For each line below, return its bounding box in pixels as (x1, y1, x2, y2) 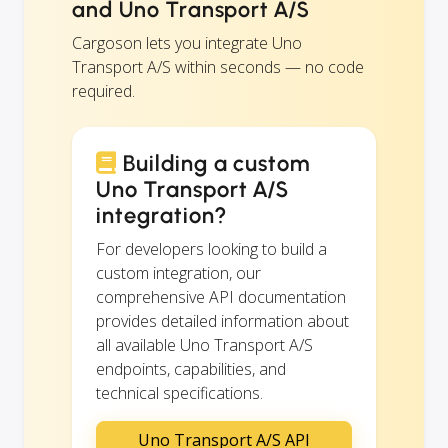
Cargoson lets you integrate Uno (72, 31, 302, 54)
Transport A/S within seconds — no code (72, 55, 364, 78)
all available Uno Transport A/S (96, 333, 313, 356)
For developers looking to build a (96, 237, 327, 260)
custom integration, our (96, 261, 261, 284)
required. (72, 79, 135, 102)
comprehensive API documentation (96, 285, 346, 308)
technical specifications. (96, 381, 263, 404)
